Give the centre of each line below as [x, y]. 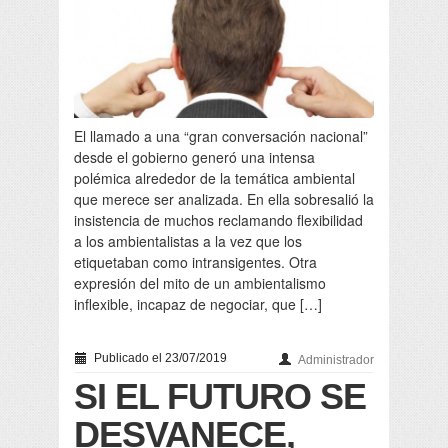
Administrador [336, 359]
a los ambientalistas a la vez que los [188, 240]
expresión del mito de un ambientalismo [200, 282]
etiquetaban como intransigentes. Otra [195, 261]
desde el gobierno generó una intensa [194, 156]
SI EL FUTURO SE [220, 396]
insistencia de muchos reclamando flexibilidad [218, 219]
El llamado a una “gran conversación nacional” [221, 135]
